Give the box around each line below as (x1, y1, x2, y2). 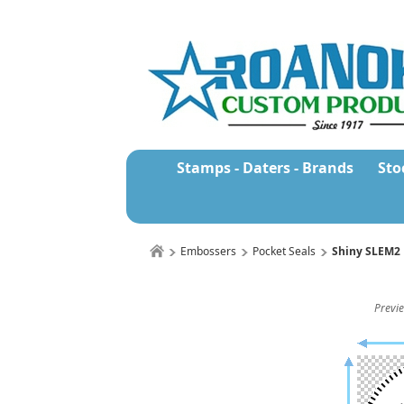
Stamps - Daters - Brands (176, 158, 353, 178)
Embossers (180, 243, 236, 259)
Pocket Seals (252, 243, 316, 259)
